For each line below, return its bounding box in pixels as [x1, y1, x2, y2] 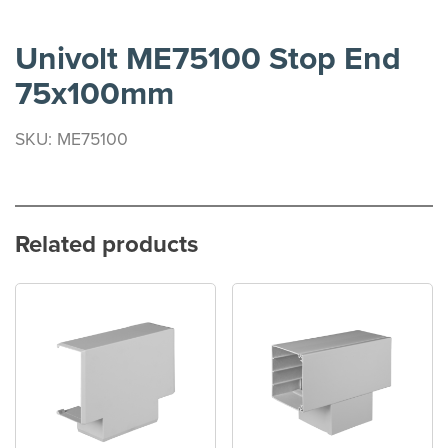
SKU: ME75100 [15, 128, 128, 150]
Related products [15, 229, 198, 259]
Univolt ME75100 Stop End [15, 39, 401, 78]
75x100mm [15, 74, 174, 113]
